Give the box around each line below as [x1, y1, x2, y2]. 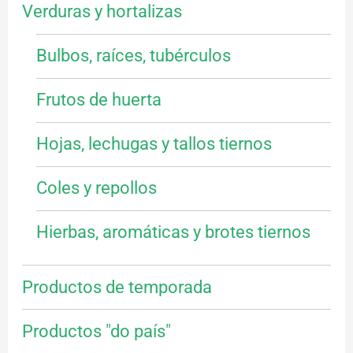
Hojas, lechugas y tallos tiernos [35, 134, 272, 154]
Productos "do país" [21, 321, 171, 341]
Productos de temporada [21, 277, 212, 297]
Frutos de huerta [35, 90, 162, 110]
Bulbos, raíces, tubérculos [35, 46, 231, 66]
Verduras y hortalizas [21, 2, 182, 22]
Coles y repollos [35, 178, 157, 199]
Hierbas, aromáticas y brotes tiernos [35, 222, 310, 243]
